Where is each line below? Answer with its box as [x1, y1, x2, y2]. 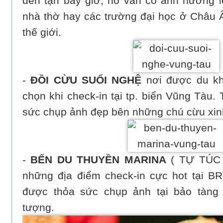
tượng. [22, 202, 54, 214]
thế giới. [22, 26, 61, 39]
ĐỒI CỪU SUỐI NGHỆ [26, 74, 142, 87]
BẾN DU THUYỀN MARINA [30, 154, 166, 166]
